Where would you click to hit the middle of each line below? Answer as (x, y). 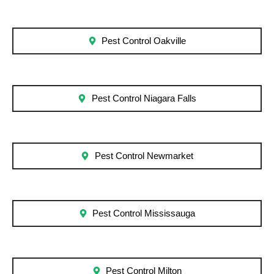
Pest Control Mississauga (144, 214)
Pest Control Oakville (144, 41)
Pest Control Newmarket (144, 156)
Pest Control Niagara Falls (144, 99)
